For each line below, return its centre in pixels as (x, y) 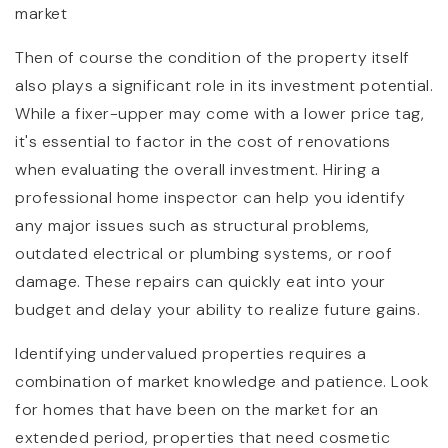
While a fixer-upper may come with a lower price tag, (219, 113)
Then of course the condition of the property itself (212, 57)
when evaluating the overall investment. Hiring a (197, 169)
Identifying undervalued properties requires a (191, 353)
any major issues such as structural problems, (192, 225)
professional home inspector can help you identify (210, 197)
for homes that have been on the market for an (197, 409)
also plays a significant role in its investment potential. (224, 85)
